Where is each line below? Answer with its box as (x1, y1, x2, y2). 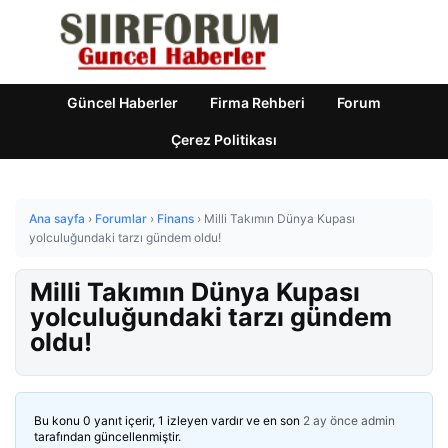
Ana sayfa (29, 211, 85, 226)
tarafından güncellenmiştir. (34, 429, 181, 444)
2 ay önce (303, 413, 358, 428)
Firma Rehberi (210, 94, 305, 111)
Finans (157, 211, 194, 226)
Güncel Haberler (67, 94, 178, 111)
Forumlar (95, 211, 147, 226)
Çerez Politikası (171, 131, 277, 148)
